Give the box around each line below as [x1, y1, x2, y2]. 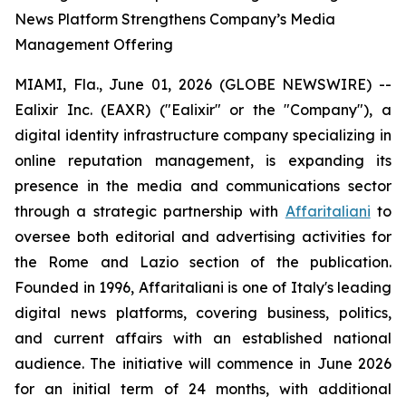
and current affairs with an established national [14, 329, 391, 347]
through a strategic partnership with [14, 202, 285, 220]
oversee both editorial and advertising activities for [14, 227, 391, 246]
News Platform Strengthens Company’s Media [14, 10, 335, 28]
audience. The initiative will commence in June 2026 [14, 354, 391, 372]
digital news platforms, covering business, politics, [14, 304, 391, 322]
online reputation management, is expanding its [14, 151, 391, 169]
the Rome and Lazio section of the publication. [14, 253, 391, 271]
